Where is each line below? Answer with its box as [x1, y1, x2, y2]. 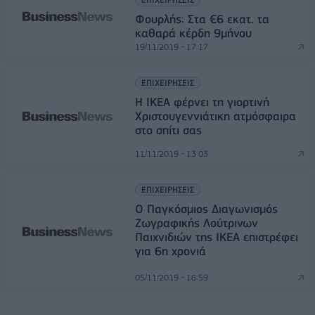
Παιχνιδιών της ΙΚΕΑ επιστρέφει [135, 230, 298, 244]
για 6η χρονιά [135, 244, 206, 258]
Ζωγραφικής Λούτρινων [135, 216, 258, 230]
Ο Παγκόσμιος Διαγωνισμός [135, 202, 278, 216]
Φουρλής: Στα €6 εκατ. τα [135, 12, 269, 26]
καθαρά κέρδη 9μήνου [135, 26, 252, 40]
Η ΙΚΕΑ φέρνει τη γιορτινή [135, 95, 269, 109]
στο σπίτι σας [135, 123, 202, 137]
